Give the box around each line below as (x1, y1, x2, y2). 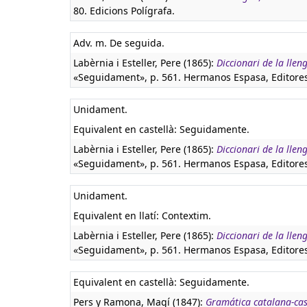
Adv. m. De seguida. (73, 36, 164, 49)
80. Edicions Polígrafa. (73, 4, 175, 17)
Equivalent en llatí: (73, 209, 162, 222)
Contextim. (162, 209, 211, 222)
